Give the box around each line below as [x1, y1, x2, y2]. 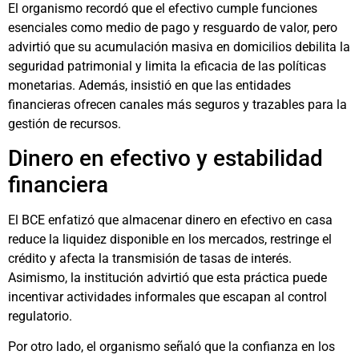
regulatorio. [8, 308, 72, 324]
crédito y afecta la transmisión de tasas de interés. [8, 250, 292, 266]
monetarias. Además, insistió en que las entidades [8, 77, 291, 93]
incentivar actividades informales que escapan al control [8, 288, 327, 305]
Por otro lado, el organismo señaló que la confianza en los [8, 339, 335, 355]
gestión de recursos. [8, 115, 121, 131]
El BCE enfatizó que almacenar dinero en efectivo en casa [8, 212, 333, 228]
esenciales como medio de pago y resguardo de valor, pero [8, 19, 337, 35]
